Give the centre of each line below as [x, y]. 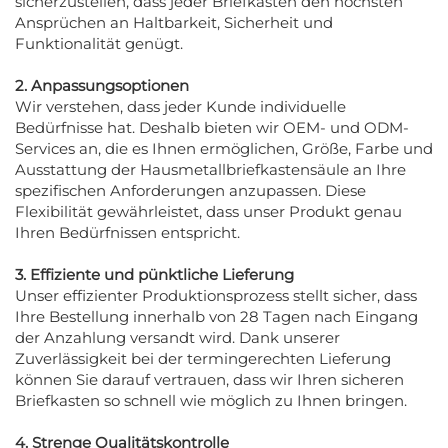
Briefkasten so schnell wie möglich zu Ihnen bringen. [211, 400]
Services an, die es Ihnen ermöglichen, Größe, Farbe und [224, 148]
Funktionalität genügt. [99, 43]
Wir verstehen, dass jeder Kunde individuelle [180, 106]
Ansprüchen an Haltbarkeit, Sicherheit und [174, 22]
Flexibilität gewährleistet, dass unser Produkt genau [208, 211]
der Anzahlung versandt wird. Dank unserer [177, 337]
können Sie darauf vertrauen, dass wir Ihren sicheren [209, 379]
